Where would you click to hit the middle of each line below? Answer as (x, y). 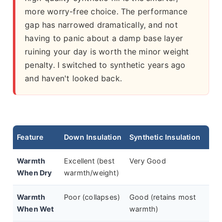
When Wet (36, 209)
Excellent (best (89, 161)
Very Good (148, 161)
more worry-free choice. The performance (106, 12)
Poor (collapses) (92, 197)
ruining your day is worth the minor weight (107, 52)
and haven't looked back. (73, 79)
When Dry (34, 173)
